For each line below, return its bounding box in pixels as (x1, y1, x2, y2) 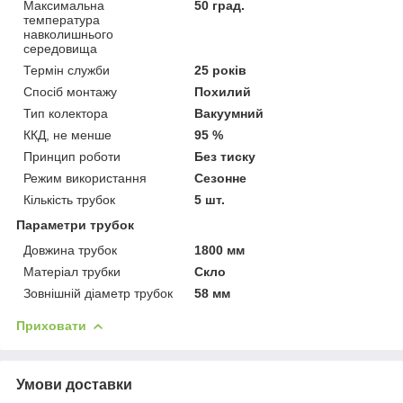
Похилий (194, 84, 252, 99)
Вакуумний (194, 105, 264, 121)
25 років (194, 62, 247, 77)
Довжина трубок (23, 242, 117, 257)
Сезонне (194, 170, 247, 185)
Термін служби (23, 62, 110, 77)
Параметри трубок (16, 217, 134, 232)
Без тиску (194, 148, 256, 164)
